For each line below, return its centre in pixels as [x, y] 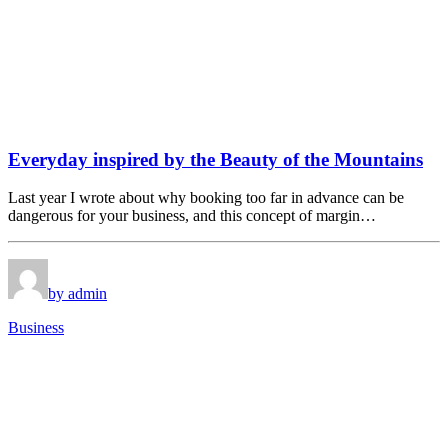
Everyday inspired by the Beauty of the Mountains [215, 159]
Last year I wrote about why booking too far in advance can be [206, 198]
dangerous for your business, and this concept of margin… [192, 216]
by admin [77, 294]
